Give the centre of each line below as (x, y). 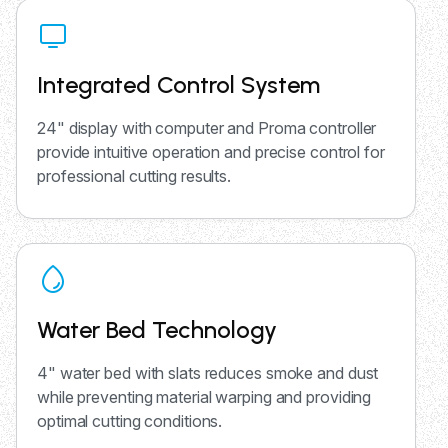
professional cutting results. (134, 176)
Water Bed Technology (157, 330)
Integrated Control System (178, 85)
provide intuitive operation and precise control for (211, 152)
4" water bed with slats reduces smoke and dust (208, 373)
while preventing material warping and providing (204, 397)
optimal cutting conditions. (130, 421)
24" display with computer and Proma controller (207, 128)
